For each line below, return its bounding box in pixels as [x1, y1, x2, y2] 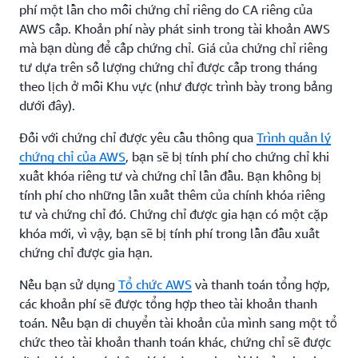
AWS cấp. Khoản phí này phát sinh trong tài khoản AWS [19, 21, 330, 37]
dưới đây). [19, 97, 75, 113]
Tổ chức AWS [118, 276, 192, 292]
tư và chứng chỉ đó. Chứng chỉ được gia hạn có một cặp [19, 206, 328, 222]
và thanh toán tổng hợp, [192, 276, 330, 292]
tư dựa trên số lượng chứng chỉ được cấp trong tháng [19, 59, 317, 75]
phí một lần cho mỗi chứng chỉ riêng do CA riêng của [19, 2, 312, 18]
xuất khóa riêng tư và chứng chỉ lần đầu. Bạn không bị [19, 168, 321, 184]
